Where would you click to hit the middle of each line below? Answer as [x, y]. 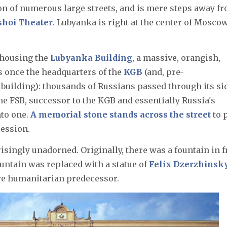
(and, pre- [163, 72]
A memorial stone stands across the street [121, 115]
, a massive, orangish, [176, 58]
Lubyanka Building [91, 58]
